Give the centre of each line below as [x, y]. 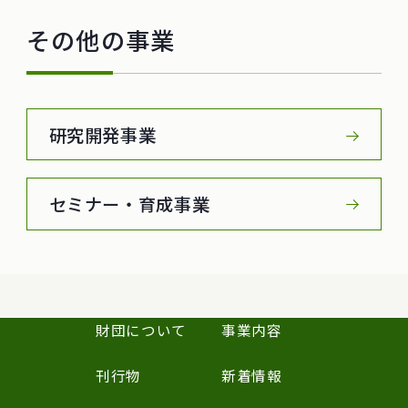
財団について [141, 329]
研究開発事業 [102, 134]
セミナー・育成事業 [129, 204]
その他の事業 [101, 40]
